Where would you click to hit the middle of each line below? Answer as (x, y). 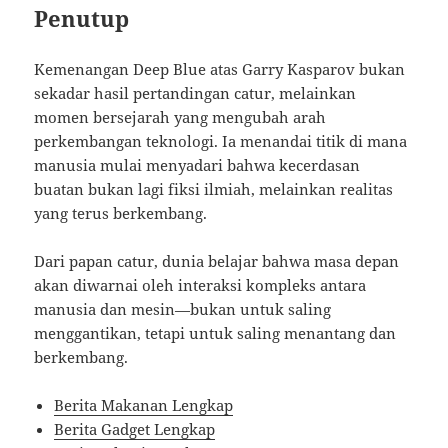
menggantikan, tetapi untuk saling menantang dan (215, 333)
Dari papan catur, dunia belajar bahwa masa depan (217, 261)
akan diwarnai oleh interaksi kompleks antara (200, 285)
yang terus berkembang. (121, 213)
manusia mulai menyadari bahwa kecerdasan (197, 165)
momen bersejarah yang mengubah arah (180, 117)
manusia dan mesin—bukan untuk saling (183, 309)
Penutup (82, 18)
